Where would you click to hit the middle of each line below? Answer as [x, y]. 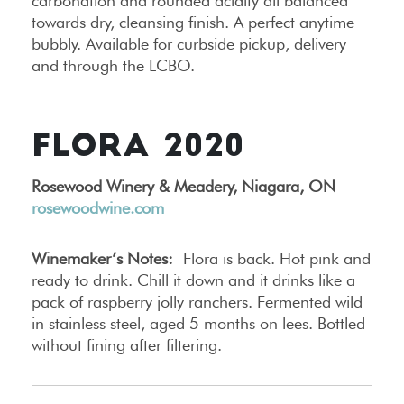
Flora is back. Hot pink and [272, 259]
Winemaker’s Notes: [102, 259]
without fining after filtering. [127, 345]
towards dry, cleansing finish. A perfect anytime [193, 23]
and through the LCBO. [113, 66]
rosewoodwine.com [98, 208]
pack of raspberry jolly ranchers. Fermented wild [197, 302]
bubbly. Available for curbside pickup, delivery [189, 44]
